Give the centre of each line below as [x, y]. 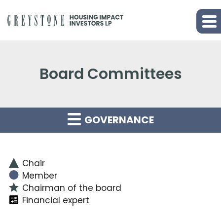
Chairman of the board [72, 188]
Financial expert [56, 200]
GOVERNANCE [118, 120]
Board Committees [115, 74]
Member [40, 175]
